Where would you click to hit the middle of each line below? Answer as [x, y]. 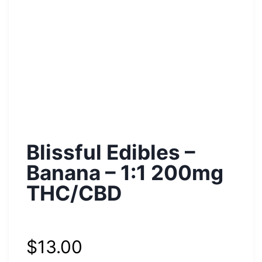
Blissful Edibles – [111, 152]
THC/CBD [74, 193]
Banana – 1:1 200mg [125, 172]
